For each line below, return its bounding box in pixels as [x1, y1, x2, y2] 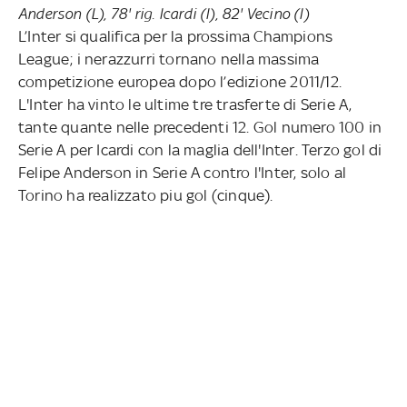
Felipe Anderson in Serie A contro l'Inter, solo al [18, 163, 346, 182]
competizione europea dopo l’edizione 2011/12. [18, 72, 342, 91]
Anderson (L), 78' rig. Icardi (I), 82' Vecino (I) [18, 4, 309, 23]
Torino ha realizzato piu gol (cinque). [18, 185, 273, 204]
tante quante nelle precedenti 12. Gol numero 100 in [18, 117, 382, 136]
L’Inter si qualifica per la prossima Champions [18, 26, 333, 45]
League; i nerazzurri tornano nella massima [18, 49, 320, 68]
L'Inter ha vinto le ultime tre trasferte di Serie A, [18, 94, 352, 114]
